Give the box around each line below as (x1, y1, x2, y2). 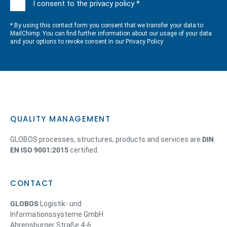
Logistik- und (39, 200, 82, 208)
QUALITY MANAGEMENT (10, 113, 110, 124)
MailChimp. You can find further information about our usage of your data (10, 30, 212, 37)
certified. (68, 146, 99, 154)
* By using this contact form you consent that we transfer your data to (10, 22, 203, 29)
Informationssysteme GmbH (10, 210, 103, 218)
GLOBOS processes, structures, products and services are (10, 135, 202, 143)
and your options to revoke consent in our (10, 38, 126, 45)
